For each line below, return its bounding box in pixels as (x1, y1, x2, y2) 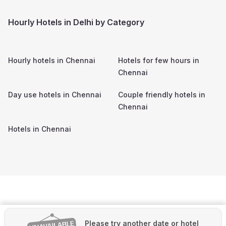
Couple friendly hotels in (118, 90, 205, 99)
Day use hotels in (8, 90, 72, 99)
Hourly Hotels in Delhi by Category (8, 17, 144, 27)
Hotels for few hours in (118, 55, 199, 65)
